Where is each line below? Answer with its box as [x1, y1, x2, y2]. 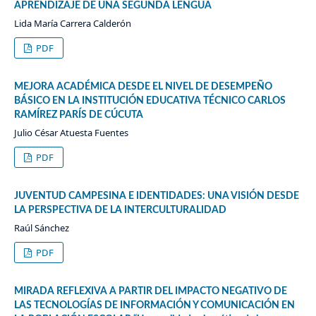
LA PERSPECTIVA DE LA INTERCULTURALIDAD [13, 205, 226, 216]
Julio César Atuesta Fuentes [13, 126, 128, 140]
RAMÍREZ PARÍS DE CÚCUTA [13, 110, 143, 121]
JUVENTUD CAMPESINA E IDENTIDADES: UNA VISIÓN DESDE [13, 191, 299, 202]
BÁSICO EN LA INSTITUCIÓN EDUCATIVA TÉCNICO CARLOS [13, 96, 286, 107]
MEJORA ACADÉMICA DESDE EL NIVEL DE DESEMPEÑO [13, 82, 272, 92]
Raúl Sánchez [13, 221, 69, 235]
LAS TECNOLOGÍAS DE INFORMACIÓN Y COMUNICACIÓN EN [13, 300, 295, 311]
